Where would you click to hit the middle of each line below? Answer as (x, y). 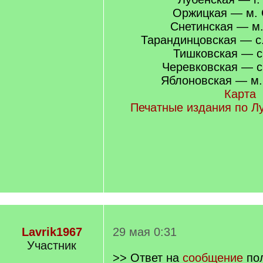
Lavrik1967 (52, 232)
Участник (52, 245)
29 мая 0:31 (145, 232)
